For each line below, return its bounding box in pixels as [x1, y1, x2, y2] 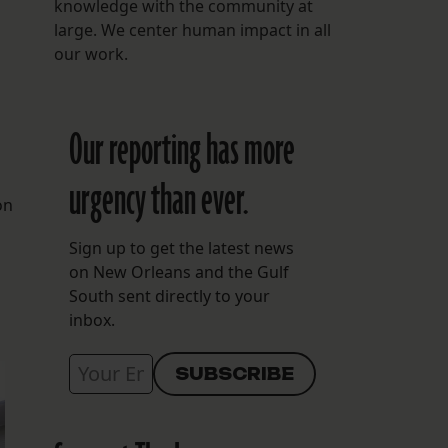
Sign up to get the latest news [68, 237, 294, 260]
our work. [53, 43, 128, 66]
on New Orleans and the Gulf [68, 261, 289, 284]
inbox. [68, 309, 115, 332]
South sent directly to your [68, 285, 270, 308]
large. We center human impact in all [53, 19, 331, 42]
